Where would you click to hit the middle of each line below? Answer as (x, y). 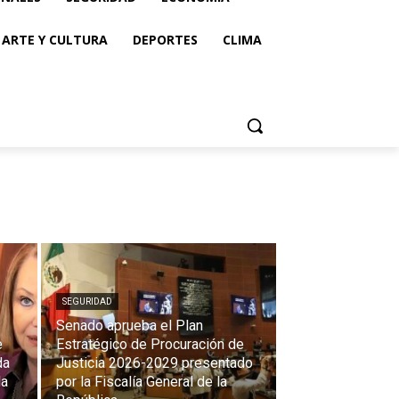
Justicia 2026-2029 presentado (155, 363)
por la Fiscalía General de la (142, 382)
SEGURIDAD (87, 301)
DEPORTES (165, 40)
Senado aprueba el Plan (130, 326)
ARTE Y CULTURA (55, 40)
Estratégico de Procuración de (150, 344)
